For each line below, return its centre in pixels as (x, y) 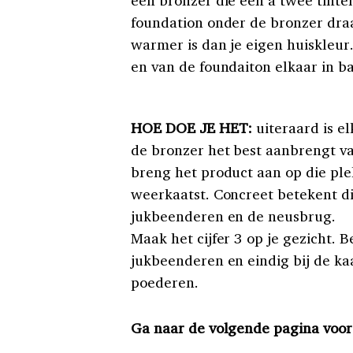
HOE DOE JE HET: (192, 127)
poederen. (165, 282)
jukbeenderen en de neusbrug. (233, 216)
